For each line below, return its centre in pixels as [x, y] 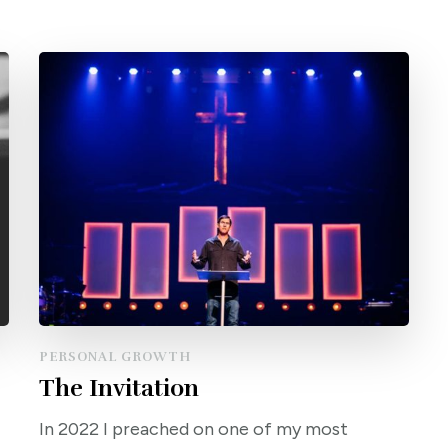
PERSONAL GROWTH [114, 357]
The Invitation [118, 388]
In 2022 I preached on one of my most [193, 429]
